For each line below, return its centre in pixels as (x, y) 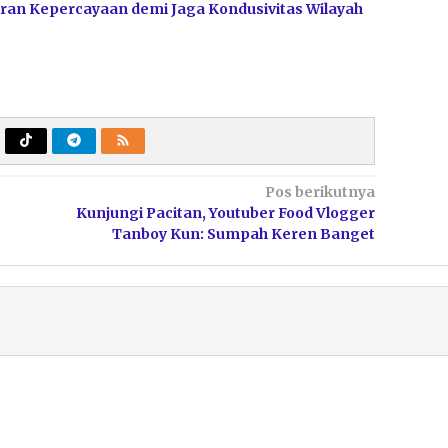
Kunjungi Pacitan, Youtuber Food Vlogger (225, 212)
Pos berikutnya (319, 191)
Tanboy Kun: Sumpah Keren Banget (243, 233)
